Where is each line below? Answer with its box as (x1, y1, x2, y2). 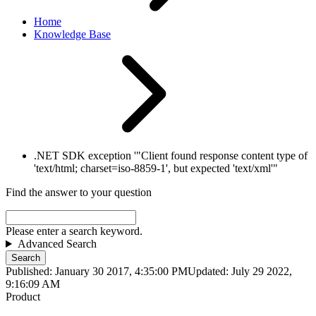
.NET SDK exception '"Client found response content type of (34, 150, 308, 162)
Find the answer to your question (6, 186, 152, 199)
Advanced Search (17, 238, 97, 250)
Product (6, 291, 40, 303)
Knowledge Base (34, 28, 111, 41)
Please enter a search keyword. (6, 225, 142, 238)
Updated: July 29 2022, (188, 265, 292, 278)
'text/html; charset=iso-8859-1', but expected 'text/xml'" (34, 162, 278, 175)
